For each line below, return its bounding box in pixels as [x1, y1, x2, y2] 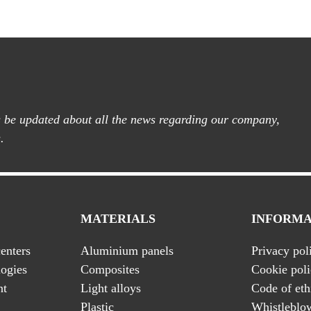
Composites [81, 262, 140, 276]
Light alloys [81, 281, 141, 295]
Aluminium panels [81, 244, 174, 258]
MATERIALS [81, 212, 155, 226]
